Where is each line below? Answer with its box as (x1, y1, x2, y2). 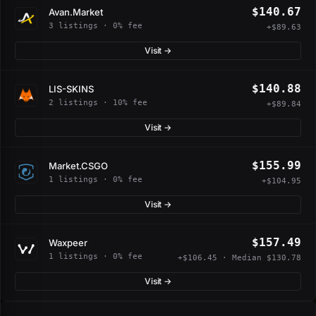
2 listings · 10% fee (49, 97, 147, 107)
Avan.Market (49, 6, 103, 18)
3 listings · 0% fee (49, 20, 142, 30)
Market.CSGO (49, 159, 108, 171)
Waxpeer (49, 236, 87, 248)
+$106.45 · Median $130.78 (178, 253, 301, 262)
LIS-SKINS (49, 83, 94, 95)
